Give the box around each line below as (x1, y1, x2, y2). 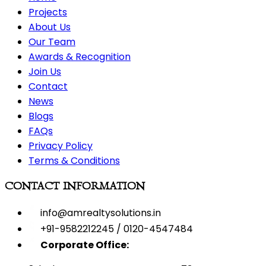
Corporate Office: (40, 237, 129, 252)
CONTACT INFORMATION (5, 179, 145, 193)
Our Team (28, 35, 75, 49)
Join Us (28, 65, 61, 79)
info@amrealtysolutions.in (40, 205, 161, 220)
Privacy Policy (28, 139, 93, 153)
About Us (28, 20, 71, 34)
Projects (28, 5, 67, 20)
